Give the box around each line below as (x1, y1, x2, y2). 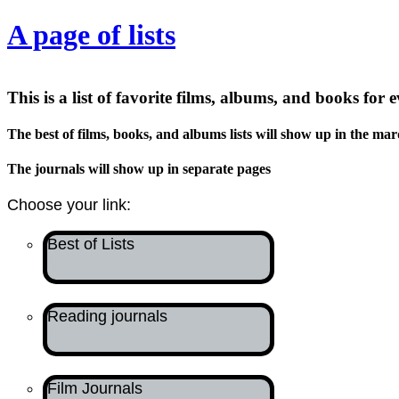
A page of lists (7, 19, 175, 52)
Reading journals (47, 307, 167, 326)
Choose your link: (7, 196, 131, 215)
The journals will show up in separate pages (7, 161, 271, 177)
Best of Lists (47, 235, 134, 254)
